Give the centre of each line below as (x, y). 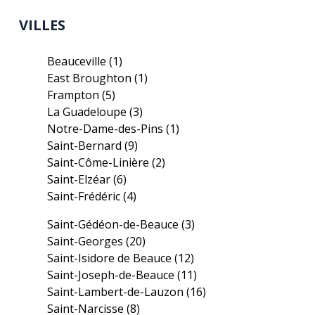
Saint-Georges (87, 241)
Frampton (75, 95)
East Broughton (91, 78)
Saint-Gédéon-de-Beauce (115, 224)
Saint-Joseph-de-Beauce (112, 275)
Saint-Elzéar (81, 179)
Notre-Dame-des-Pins (107, 129)
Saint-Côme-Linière (100, 162)
